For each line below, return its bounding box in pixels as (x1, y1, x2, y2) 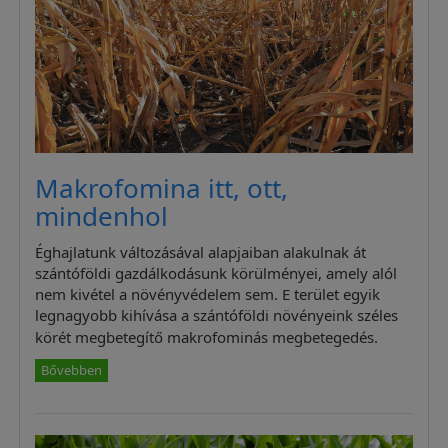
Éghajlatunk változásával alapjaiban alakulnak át (35, 241, 367, 262)
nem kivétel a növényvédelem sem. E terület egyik (35, 283, 381, 304)
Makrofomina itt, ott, (35, 170, 289, 207)
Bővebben (41, 360, 103, 379)
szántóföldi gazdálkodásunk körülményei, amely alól (35, 262, 398, 283)
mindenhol (35, 198, 169, 235)
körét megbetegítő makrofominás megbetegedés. (35, 326, 379, 347)
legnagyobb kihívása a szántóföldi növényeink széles (35, 304, 399, 325)
